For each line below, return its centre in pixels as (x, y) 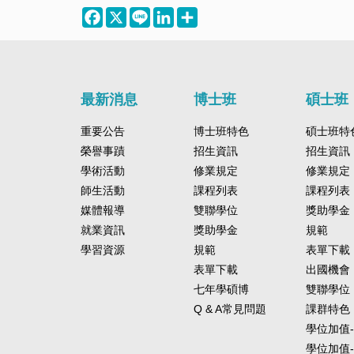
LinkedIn (193, 13)
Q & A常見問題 (230, 309)
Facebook (125, 13)
